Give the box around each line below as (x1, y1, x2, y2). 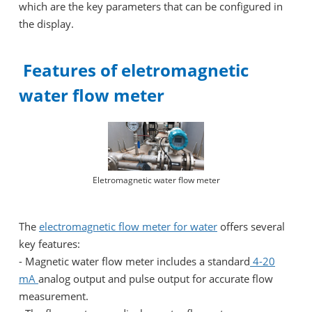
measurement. (19, 288, 88, 303)
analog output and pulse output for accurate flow (38, 271, 273, 286)
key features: (19, 236, 80, 251)
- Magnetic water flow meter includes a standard (19, 253, 250, 268)
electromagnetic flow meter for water (39, 219, 217, 233)
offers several (217, 219, 285, 233)
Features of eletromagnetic (19, 58, 249, 81)
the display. (19, 16, 74, 31)
